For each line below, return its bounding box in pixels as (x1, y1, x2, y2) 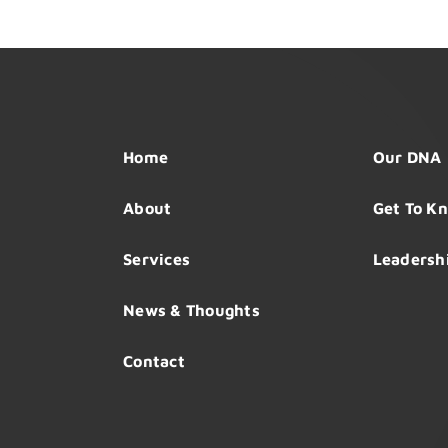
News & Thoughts (123, 301, 260, 320)
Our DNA (372, 148, 442, 167)
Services (123, 250, 191, 269)
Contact (123, 352, 185, 371)
